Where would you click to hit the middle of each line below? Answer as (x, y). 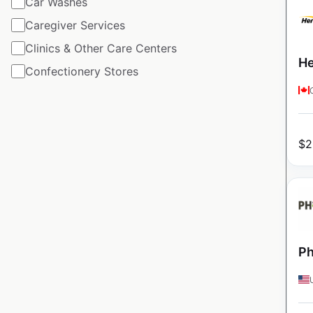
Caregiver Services (75, 25)
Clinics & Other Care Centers (101, 48)
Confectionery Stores (82, 71)
